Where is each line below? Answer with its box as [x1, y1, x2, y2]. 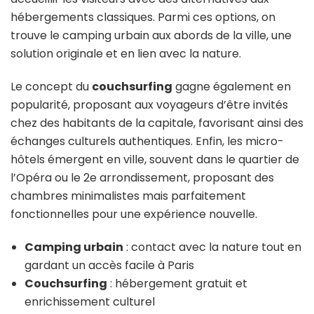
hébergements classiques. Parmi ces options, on [11, 9, 275, 26]
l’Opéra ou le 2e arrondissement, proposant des [11, 170, 274, 186]
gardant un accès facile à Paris [25, 257, 194, 274]
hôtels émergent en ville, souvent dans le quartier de [11, 151, 299, 168]
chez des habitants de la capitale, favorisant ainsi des [11, 115, 303, 132]
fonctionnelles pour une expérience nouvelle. [11, 206, 257, 223]
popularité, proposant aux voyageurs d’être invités [11, 97, 288, 114]
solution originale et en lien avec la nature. [11, 46, 241, 62]
